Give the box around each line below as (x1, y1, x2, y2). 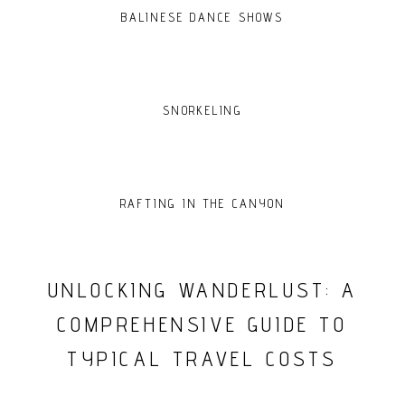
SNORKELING (163, 103, 242, 118)
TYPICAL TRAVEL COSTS (66, 346, 338, 371)
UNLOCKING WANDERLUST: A (47, 278, 358, 302)
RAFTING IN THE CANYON (119, 196, 286, 211)
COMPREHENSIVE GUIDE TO (57, 312, 348, 336)
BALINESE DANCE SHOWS (121, 10, 284, 24)
